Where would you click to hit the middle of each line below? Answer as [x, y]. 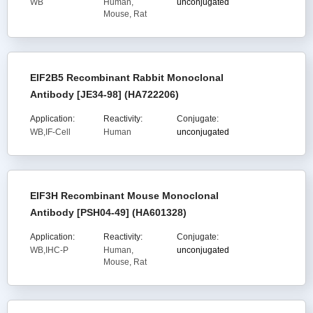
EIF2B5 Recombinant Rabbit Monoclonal [127, 78]
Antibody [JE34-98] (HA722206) [104, 94]
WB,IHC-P [49, 250]
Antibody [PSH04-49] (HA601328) [108, 212]
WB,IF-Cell [50, 132]
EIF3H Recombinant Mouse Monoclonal [124, 196]
